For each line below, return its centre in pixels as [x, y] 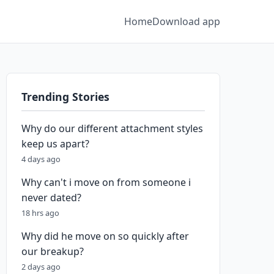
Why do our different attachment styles [112, 128]
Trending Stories [65, 97]
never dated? [51, 198]
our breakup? [53, 251]
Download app [186, 21]
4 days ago [41, 159]
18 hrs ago [40, 213]
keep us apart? [55, 144]
